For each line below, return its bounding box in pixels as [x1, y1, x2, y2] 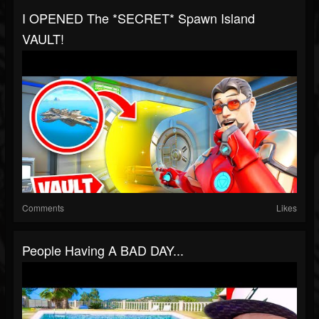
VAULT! [22, 29, 64, 48]
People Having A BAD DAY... [22, 241, 184, 260]
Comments [22, 202, 64, 214]
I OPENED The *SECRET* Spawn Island [22, 9, 255, 28]
